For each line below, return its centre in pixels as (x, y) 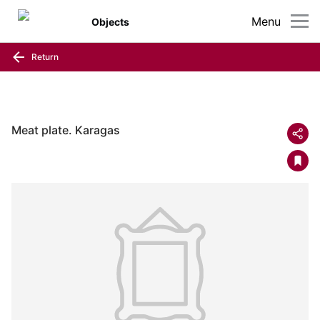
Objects (111, 21)
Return (44, 56)
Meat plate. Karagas (66, 130)
